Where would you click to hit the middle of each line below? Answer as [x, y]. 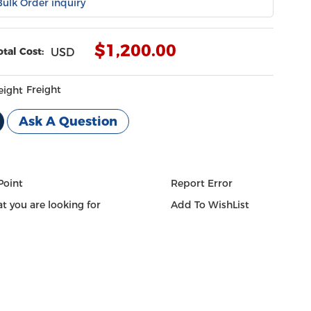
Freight [44, 89]
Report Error [201, 184]
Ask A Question [68, 121]
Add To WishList [210, 205]
